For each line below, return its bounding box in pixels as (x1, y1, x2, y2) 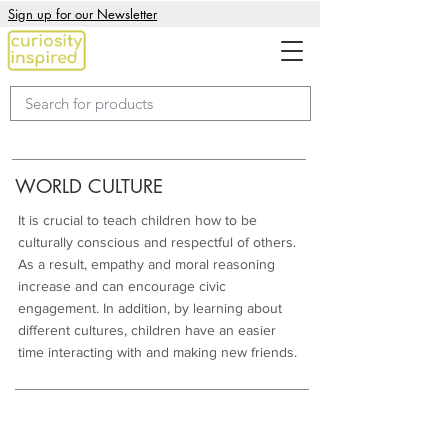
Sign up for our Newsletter (8, 5, 157, 23)
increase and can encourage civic (18, 278, 226, 294)
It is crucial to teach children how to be (18, 212, 257, 228)
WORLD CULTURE (15, 174, 163, 199)
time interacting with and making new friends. (18, 344, 297, 360)
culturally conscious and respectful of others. (18, 234, 296, 250)
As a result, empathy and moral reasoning (18, 256, 275, 272)
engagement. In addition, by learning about (18, 300, 282, 316)
